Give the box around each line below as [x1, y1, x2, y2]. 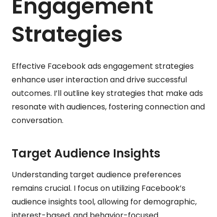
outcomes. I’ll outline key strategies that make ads [12, 87, 203, 99]
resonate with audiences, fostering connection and [12, 101, 205, 112]
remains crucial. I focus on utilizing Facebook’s [12, 182, 186, 194]
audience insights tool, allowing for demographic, [12, 196, 197, 207]
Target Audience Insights [12, 145, 160, 161]
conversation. [12, 114, 63, 126]
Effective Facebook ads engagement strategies [12, 60, 194, 72]
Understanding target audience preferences [12, 169, 181, 180]
